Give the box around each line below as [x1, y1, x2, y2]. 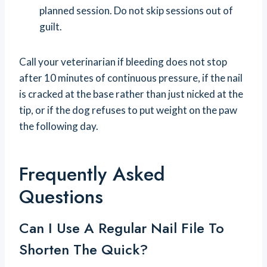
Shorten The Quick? [19, 239, 148, 260]
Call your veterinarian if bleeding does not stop [19, 55, 227, 69]
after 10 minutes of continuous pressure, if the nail [19, 72, 243, 85]
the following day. [19, 120, 98, 133]
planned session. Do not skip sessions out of [39, 4, 233, 17]
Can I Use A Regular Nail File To [19, 218, 224, 239]
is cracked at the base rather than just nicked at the [19, 88, 243, 101]
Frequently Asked [19, 160, 165, 188]
